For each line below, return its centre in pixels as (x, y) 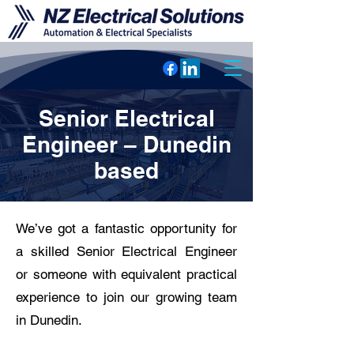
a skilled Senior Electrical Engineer (126, 251)
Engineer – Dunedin (126, 144)
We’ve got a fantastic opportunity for (126, 228)
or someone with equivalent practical (126, 274)
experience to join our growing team (126, 297)
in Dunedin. (49, 320)
